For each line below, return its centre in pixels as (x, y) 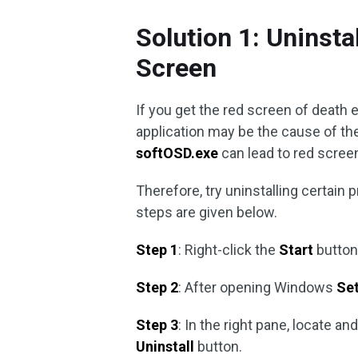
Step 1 (157, 250)
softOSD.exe (177, 153)
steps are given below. (207, 212)
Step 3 (157, 325)
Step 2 (157, 287)
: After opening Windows (258, 287)
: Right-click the (229, 250)
